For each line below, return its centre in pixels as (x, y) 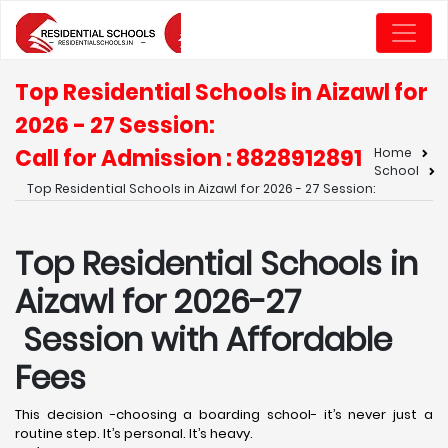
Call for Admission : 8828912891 (188, 158)
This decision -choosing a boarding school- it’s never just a (224, 414)
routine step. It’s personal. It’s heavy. (134, 433)
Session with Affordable (203, 339)
